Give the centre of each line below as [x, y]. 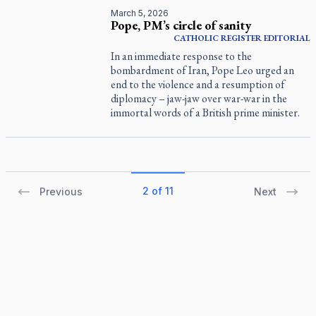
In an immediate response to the [182, 56]
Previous [61, 192]
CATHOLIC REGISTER [217, 38]
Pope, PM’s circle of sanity [181, 25]
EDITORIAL [287, 38]
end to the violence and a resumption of [198, 84]
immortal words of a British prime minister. [206, 113]
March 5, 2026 [140, 13]
